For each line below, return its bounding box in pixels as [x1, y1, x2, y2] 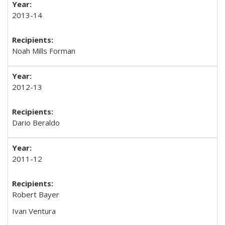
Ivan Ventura [12, 206, 56, 216]
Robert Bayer [12, 189, 59, 199]
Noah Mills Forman [12, 46, 75, 56]
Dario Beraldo [12, 118, 60, 128]
